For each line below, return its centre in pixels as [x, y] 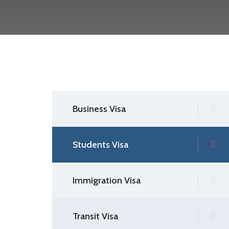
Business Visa [99, 109]
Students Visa [100, 145]
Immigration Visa [107, 180]
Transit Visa [95, 216]
